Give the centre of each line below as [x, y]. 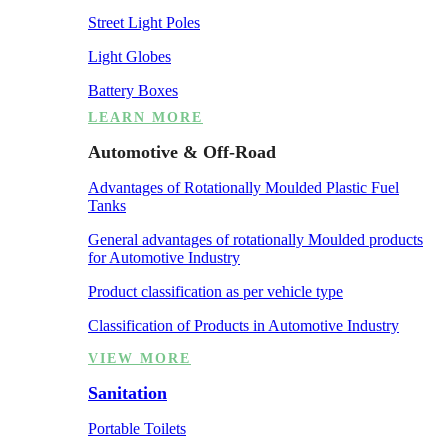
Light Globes [129, 56]
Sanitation [127, 392]
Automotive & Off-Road [182, 151]
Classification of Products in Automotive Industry [243, 325]
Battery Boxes [133, 90]
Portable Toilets [137, 428]
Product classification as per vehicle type [215, 291]
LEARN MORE [145, 117]
